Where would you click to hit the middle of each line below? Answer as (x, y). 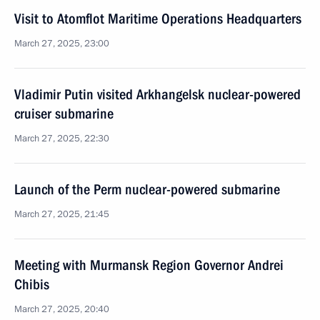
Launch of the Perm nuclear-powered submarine (147, 189)
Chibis (32, 284)
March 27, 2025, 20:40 (62, 309)
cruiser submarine (64, 114)
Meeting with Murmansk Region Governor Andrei (149, 265)
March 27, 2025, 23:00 (62, 44)
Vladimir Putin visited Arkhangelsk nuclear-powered (157, 94)
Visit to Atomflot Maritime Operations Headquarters (158, 19)
